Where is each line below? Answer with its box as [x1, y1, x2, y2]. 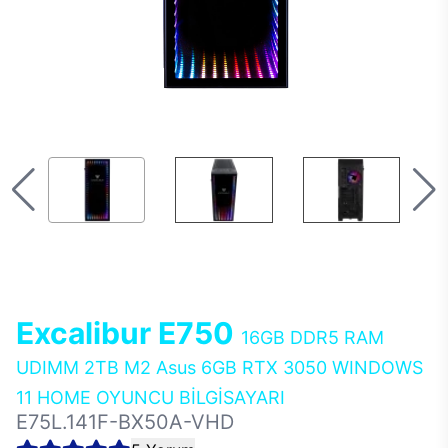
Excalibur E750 [16, 315, 241, 351]
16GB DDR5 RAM [241, 327, 384, 348]
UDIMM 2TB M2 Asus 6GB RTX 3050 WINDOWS [16, 357, 423, 378]
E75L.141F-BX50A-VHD [16, 410, 234, 434]
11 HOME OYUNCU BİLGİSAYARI [16, 387, 285, 408]
